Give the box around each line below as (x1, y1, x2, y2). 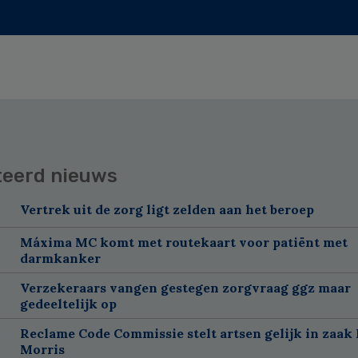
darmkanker (19, 249, 101, 266)
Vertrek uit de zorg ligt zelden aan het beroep (19, 201, 314, 217)
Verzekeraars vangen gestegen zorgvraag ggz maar (19, 279, 351, 296)
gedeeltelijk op (19, 295, 117, 312)
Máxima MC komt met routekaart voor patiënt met (19, 233, 348, 250)
